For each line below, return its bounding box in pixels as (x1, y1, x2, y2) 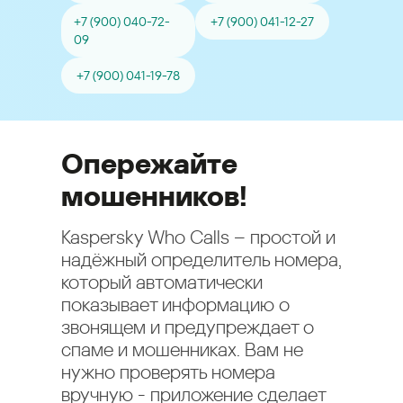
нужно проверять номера (61, 362, 275, 383)
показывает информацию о (61, 294, 290, 316)
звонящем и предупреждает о (61, 317, 314, 338)
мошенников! (61, 179, 247, 213)
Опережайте (61, 147, 237, 181)
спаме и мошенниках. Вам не (61, 339, 303, 361)
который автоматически (61, 272, 263, 293)
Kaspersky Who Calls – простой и (61, 227, 336, 248)
